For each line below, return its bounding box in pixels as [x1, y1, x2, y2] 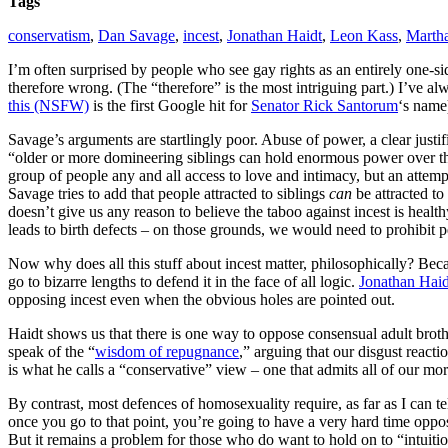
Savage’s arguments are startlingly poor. [8, 130, 261, 148]
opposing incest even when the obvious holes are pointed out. [8, 290, 395, 308]
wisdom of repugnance [95, 342, 239, 360]
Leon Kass [330, 26, 398, 44]
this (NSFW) [8, 96, 89, 114]
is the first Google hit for [89, 96, 251, 114]
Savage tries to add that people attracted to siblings [8, 184, 329, 202]
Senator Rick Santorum [251, 96, 398, 114]
